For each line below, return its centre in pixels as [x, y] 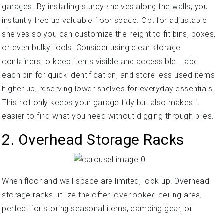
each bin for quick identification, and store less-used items [108, 75]
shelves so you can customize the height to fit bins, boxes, [109, 34]
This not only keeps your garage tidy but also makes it [101, 102]
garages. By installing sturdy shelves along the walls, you [105, 6]
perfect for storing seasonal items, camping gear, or [97, 208]
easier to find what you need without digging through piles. [108, 116]
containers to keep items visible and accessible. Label [101, 61]
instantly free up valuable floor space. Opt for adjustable [104, 20]
